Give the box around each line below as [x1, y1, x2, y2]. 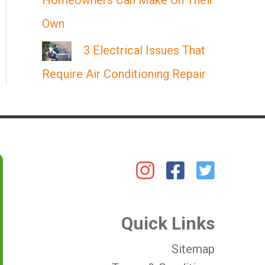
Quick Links [121, 213, 215, 234]
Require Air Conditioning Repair [42, 67, 206, 81]
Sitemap [172, 242, 215, 256]
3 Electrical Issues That [83, 43, 205, 57]
